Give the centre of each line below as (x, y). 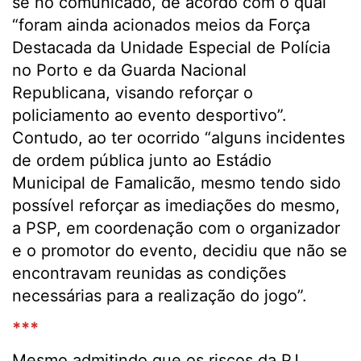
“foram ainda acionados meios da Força (161, 25)
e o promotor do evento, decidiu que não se (180, 251)
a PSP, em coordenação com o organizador (176, 228)
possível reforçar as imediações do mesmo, (176, 206)
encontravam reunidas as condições (149, 274)
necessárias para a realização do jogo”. (160, 296)
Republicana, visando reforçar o (133, 93)
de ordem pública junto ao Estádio (142, 161)
